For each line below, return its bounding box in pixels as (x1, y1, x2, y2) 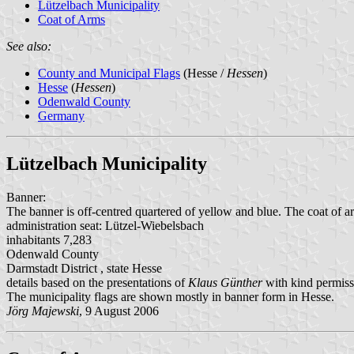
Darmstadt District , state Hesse (6, 261, 162, 275)
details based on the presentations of (6, 275, 188, 289)
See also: (6, 39, 51, 53)
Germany (38, 108, 85, 122)
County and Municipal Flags (38, 66, 180, 80)
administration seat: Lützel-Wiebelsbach (6, 218, 204, 232)
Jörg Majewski (6, 303, 79, 318)
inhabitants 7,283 (6, 232, 92, 247)
